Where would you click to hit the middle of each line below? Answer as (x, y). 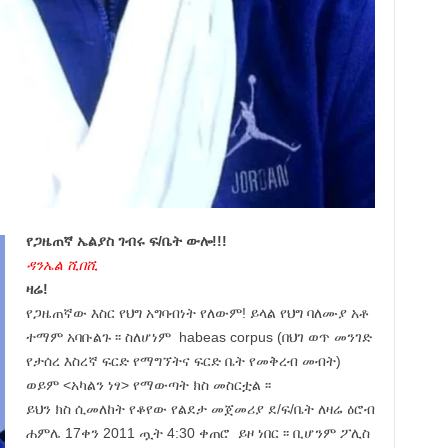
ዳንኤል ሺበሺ (61, 264)
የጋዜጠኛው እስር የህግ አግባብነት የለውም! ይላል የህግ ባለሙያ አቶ (197, 312)
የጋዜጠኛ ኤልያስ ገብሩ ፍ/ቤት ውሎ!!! (126, 240)
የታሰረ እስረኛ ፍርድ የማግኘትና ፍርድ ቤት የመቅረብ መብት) (183, 360)
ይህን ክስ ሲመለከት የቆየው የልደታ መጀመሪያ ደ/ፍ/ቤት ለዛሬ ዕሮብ (200, 408)
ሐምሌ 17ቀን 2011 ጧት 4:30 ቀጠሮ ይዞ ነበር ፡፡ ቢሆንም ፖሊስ (197, 432)
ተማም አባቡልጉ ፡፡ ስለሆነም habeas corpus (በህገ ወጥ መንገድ (198, 336)
